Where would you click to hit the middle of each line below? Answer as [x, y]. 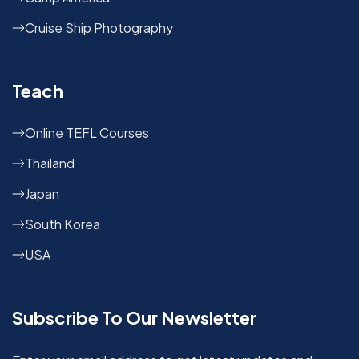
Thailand [50, 163]
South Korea [63, 224]
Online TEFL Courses [87, 133]
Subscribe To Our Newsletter [134, 318]
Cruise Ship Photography [99, 28]
